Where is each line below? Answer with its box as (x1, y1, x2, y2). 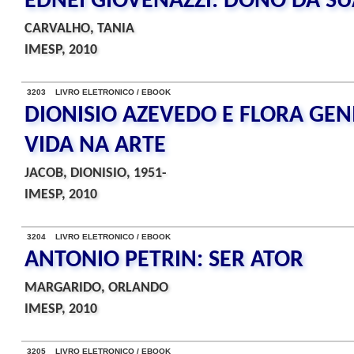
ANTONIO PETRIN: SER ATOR (24, 248, 303, 273)
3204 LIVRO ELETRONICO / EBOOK (27, 232, 171, 241)
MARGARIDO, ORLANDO (24, 281, 168, 296)
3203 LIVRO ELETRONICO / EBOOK (27, 88, 171, 96)
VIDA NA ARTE (24, 134, 166, 158)
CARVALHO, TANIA (24, 21, 134, 36)
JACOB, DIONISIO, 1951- (24, 166, 167, 181)
